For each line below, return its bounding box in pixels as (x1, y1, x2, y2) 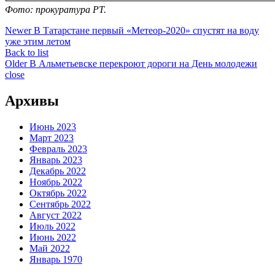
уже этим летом (5, 36, 71, 47)
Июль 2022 (29, 221, 76, 232)
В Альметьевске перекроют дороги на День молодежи (29, 58, 257, 69)
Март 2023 (29, 133, 74, 144)
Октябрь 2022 (29, 188, 87, 199)
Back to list (5, 47, 48, 58)
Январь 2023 (29, 155, 82, 166)
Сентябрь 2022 (29, 199, 91, 210)
